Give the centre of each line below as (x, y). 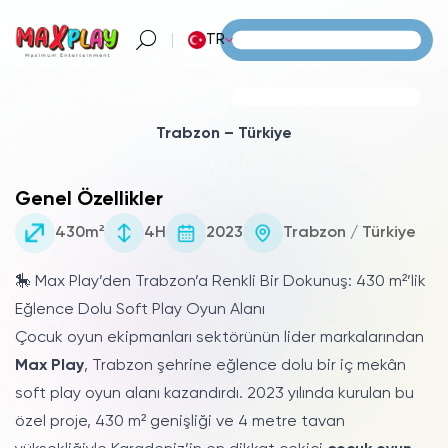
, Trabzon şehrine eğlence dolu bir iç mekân (245, 366)
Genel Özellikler (89, 200)
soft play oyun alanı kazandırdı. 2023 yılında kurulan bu (214, 394)
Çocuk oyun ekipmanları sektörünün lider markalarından (219, 338)
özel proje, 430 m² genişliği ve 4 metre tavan (180, 422)
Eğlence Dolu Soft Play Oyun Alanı (140, 310)
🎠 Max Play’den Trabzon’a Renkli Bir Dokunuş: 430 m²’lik (220, 282)
